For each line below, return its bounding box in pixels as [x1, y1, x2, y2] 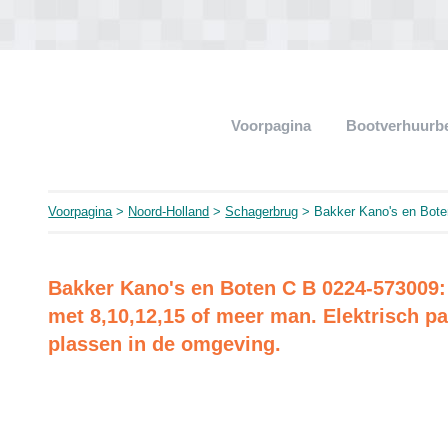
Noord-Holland [128, 204, 210, 219]
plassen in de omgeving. [48, 333, 282, 355]
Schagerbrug [225, 204, 299, 219]
